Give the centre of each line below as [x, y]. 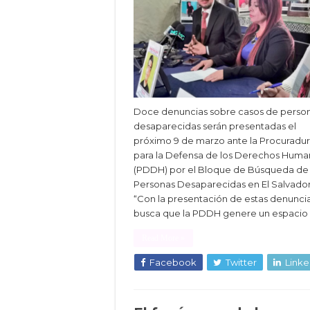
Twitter [241, 263]
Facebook [173, 263]
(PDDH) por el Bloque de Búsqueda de [221, 170]
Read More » [163, 238]
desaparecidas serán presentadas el [215, 126]
